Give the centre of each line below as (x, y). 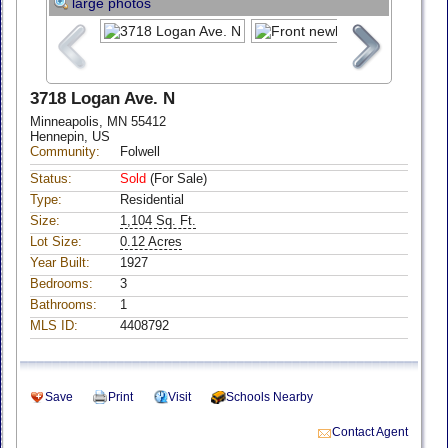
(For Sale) (176, 178)
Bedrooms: (61, 283)
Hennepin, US (70, 136)
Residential (152, 199)
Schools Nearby (269, 397)
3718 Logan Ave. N (102, 98)
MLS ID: (54, 325)
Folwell (140, 151)
